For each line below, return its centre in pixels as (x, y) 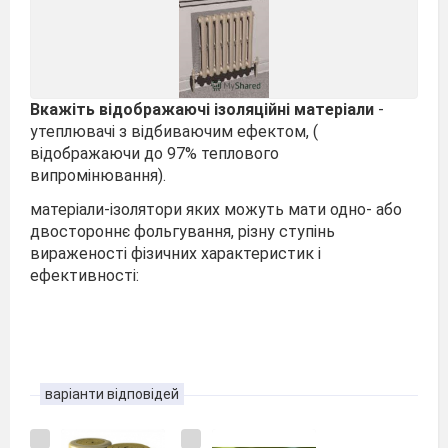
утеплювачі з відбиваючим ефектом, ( (174, 131)
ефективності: (84, 275)
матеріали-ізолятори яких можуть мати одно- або (216, 209)
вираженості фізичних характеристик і (175, 253)
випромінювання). (98, 175)
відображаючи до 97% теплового (154, 153)
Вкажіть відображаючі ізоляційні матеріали (204, 109)
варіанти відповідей (112, 393)
